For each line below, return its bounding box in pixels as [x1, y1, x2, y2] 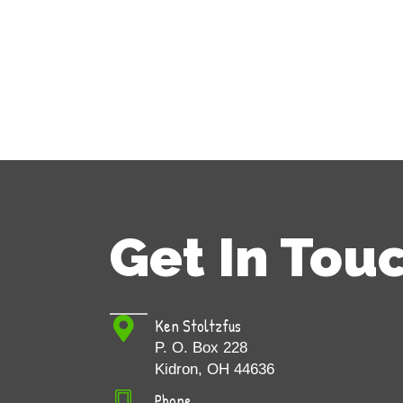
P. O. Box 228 [155, 339, 247, 357]
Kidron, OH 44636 [155, 361, 274, 379]
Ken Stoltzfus [155, 315, 241, 338]
